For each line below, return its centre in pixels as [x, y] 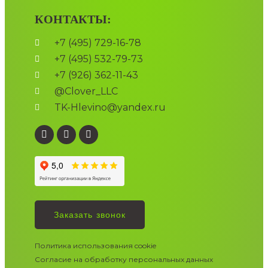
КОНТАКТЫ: [73, 19]
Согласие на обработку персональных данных [124, 260]
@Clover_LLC [86, 92]
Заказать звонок [90, 215]
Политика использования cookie [95, 246]
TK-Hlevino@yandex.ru [110, 108]
